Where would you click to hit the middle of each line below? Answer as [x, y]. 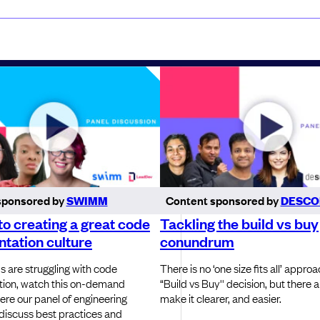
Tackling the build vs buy [239, 223]
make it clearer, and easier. [221, 298]
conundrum [197, 241]
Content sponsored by [223, 200]
